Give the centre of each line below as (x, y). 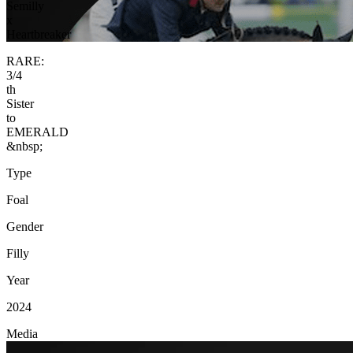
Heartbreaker (39, 34)
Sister (20, 104)
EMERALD (37, 132)
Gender (25, 227)
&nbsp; (24, 146)
